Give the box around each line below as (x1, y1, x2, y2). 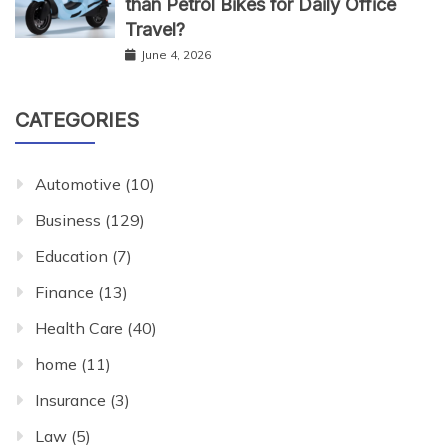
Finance (35, 282, 94, 303)
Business (35, 210, 101, 231)
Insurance (35, 390, 106, 411)
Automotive (35, 174, 121, 195)
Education (35, 246, 108, 267)
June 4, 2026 (141, 47, 211, 63)
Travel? (125, 19, 185, 41)
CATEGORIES (15, 108, 139, 133)
